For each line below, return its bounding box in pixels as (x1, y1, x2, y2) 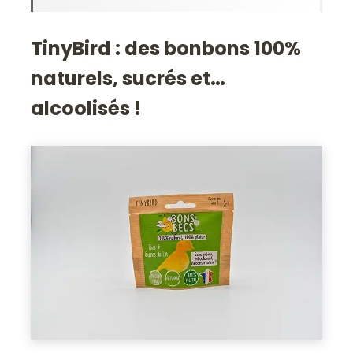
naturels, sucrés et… (31, 65, 226, 91)
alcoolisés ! (31, 95, 142, 121)
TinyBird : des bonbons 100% (31, 35, 302, 61)
